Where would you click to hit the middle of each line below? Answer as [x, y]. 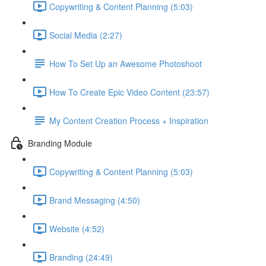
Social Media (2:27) [86, 35]
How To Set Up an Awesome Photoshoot [126, 63]
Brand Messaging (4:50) [95, 200]
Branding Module [60, 143]
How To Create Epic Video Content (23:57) [129, 92]
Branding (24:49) [81, 257]
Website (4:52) [77, 228]
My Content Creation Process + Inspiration [129, 120]
